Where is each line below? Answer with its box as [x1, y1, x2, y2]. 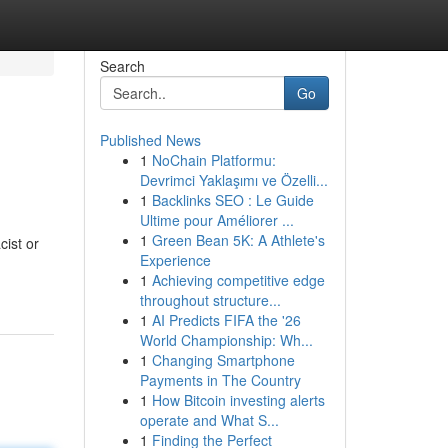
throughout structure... [139, 290, 281, 310]
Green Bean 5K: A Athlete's [151, 230, 325, 250]
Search [99, 56, 145, 76]
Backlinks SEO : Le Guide [151, 190, 314, 210]
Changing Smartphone [151, 350, 295, 370]
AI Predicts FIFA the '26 [151, 310, 301, 330]
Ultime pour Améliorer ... [139, 210, 294, 230]
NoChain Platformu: [151, 150, 276, 170]
